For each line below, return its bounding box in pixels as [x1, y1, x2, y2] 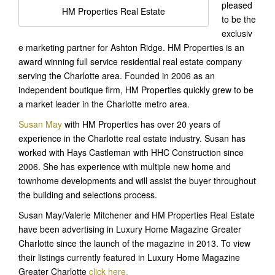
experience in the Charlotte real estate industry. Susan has [18, 131, 246, 144]
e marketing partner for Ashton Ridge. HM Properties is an [18, 41, 244, 53]
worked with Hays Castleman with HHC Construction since [18, 145, 244, 158]
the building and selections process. [18, 188, 157, 201]
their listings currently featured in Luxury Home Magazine [18, 250, 240, 263]
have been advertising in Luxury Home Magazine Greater [18, 222, 241, 235]
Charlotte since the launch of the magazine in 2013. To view [18, 236, 250, 249]
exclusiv [222, 26, 252, 39]
